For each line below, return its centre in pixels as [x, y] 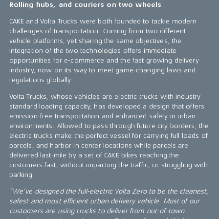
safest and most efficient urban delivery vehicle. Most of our [104, 201]
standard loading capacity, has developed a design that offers [107, 107]
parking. [22, 175]
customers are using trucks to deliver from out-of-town [97, 211]
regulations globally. [41, 80]
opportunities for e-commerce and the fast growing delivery [104, 61]
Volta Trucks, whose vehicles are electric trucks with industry [105, 97]
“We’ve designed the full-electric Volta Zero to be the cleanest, [109, 192]
